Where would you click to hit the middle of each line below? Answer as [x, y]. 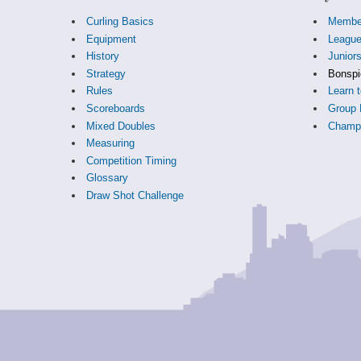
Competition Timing [131, 160]
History [102, 56]
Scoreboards [115, 109]
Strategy [106, 73]
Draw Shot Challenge [135, 196]
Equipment [111, 39]
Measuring [110, 143]
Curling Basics [120, 22]
